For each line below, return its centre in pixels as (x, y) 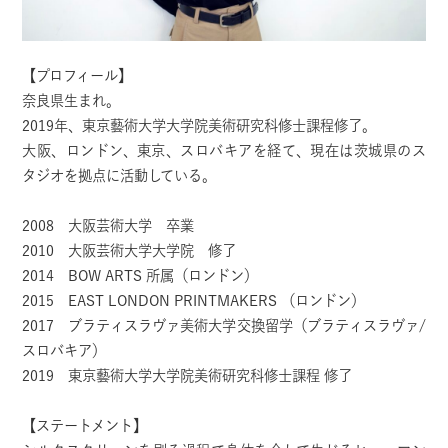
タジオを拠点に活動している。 (124, 176)
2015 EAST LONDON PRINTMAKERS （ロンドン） (194, 301)
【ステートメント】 (85, 426)
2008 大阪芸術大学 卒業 (108, 226)
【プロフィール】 (77, 76)
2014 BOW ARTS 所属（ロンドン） (140, 276)
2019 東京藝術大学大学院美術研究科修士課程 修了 (189, 376)
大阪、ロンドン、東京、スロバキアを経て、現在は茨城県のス (224, 151)
